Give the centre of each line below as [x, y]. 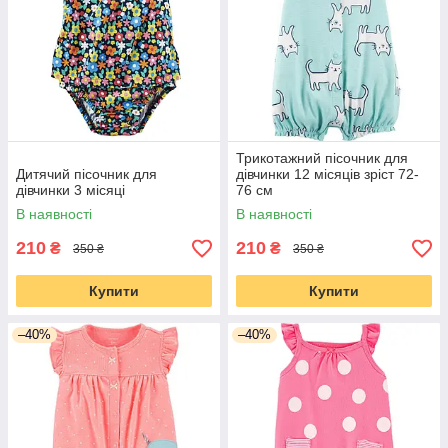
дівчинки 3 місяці [70, 190]
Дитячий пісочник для [86, 174]
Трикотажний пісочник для [322, 158]
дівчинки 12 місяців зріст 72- [327, 174]
